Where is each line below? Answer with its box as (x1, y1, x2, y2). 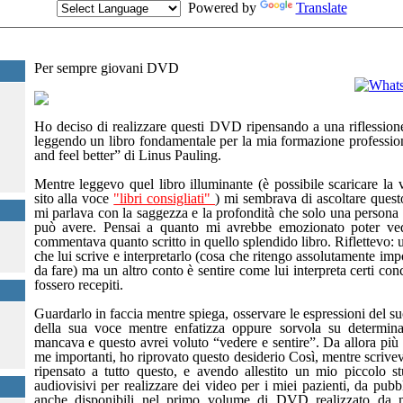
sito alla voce (33, 191, 114, 206)
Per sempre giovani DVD (33, 60, 179, 76)
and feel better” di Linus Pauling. (33, 148, 221, 163)
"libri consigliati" (113, 191, 216, 206)
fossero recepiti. (33, 277, 123, 292)
